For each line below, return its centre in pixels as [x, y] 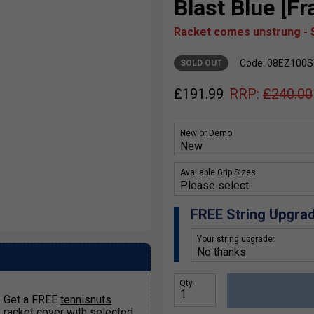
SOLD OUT [201, 63]
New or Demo [206, 134]
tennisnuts [86, 300]
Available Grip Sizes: [219, 173]
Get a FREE [32, 300]
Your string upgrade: [236, 239]
